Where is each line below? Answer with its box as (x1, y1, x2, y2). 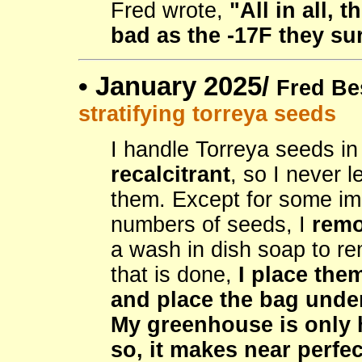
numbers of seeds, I (111, 213, 312, 238)
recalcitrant (111, 162, 230, 187)
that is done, (111, 263, 238, 288)
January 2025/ (95, 71, 276, 102)
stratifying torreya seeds (78, 102, 336, 127)
